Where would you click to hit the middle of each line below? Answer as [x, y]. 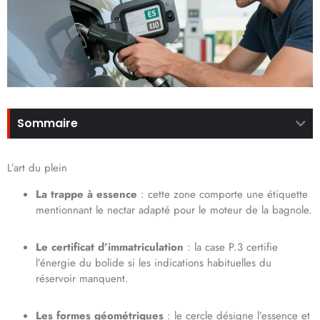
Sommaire [47, 124]
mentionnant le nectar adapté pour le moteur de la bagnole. [174, 210]
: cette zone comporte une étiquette [222, 195]
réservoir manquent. [82, 279]
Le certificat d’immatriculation [110, 247]
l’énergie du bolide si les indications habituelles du [154, 263]
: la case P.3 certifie [231, 247]
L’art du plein [37, 168]
